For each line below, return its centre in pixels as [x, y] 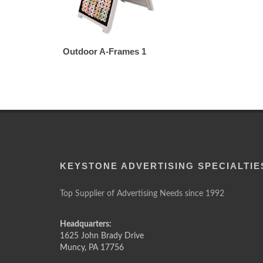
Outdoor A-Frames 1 [104, 51]
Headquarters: [86, 224]
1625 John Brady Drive [102, 236]
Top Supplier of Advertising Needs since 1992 [142, 194]
